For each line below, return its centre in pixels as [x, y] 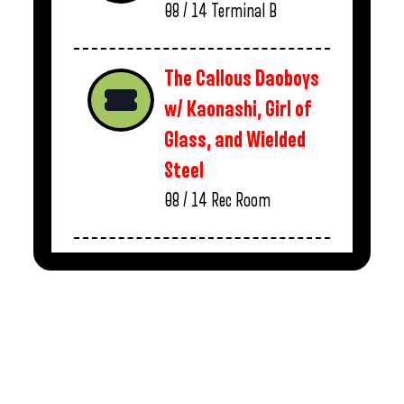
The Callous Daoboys [242, 79]
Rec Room [241, 201]
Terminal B [244, 11]
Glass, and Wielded [235, 140]
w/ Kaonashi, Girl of [238, 110]
